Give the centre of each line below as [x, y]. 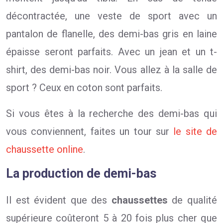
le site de [195, 131]
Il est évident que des [59, 200]
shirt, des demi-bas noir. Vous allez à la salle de [111, 70]
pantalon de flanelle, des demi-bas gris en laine [111, 34]
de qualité [192, 200]
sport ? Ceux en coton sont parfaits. [84, 88]
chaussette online [45, 149]
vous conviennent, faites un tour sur [90, 131]
